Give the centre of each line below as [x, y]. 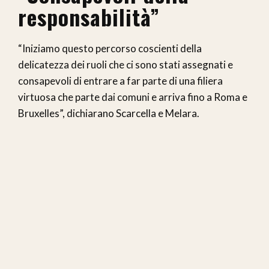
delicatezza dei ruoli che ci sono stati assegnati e [125, 65]
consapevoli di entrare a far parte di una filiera [120, 81]
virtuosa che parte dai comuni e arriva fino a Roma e [133, 97]
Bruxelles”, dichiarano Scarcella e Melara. [109, 113]
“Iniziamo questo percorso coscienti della [110, 49]
